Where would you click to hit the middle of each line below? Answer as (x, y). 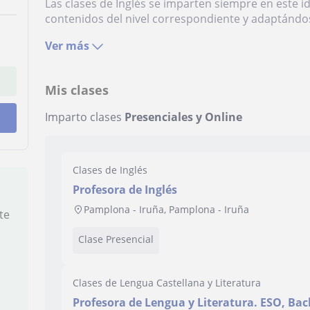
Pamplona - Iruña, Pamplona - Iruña (167, 209)
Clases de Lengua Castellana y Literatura (167, 283)
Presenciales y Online (184, 117)
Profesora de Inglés (125, 190)
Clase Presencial (116, 239)
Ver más (67, 46)
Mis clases (77, 90)
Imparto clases (85, 117)
